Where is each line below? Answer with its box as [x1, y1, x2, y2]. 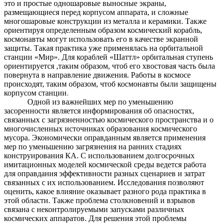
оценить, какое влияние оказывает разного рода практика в [4, 187, 206, 196]
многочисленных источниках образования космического [4, 124, 197, 133]
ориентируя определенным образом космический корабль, [4, 26, 202, 35]
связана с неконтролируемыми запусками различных [4, 205, 184, 214]
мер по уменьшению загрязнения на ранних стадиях [4, 142, 182, 151]
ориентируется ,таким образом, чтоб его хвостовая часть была [4, 62, 215, 71]
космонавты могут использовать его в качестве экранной [4, 35, 198, 44]
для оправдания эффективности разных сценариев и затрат [4, 169, 205, 178]
